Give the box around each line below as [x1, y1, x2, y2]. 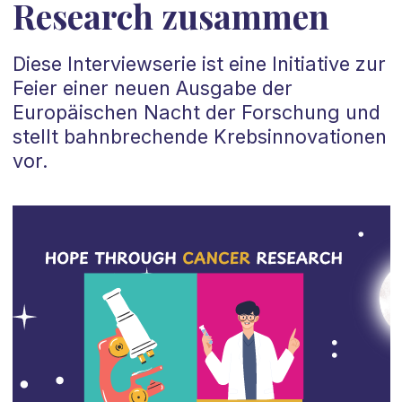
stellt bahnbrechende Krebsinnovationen [12, 125, 387, 149]
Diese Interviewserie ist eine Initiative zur [12, 52, 386, 76]
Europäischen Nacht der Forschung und [12, 100, 380, 125]
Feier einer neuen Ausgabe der [12, 76, 293, 100]
